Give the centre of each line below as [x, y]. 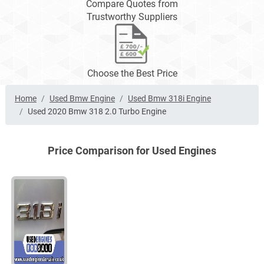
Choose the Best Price [132, 74]
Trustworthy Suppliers [132, 17]
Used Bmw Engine [82, 99]
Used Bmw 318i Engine [169, 99]
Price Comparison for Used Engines [132, 151]
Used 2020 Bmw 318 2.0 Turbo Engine [97, 112]
